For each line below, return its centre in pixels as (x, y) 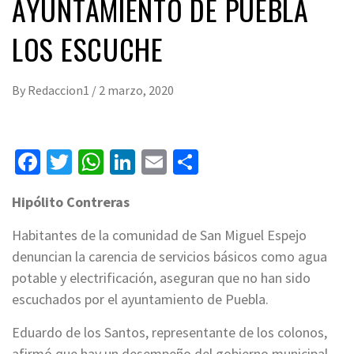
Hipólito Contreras (71, 201)
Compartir (254, 162)
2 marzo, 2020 (136, 90)
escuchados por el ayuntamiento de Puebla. (140, 299)
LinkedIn (181, 162)
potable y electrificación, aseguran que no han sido (161, 277)
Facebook (91, 162)
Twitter (110, 162)
